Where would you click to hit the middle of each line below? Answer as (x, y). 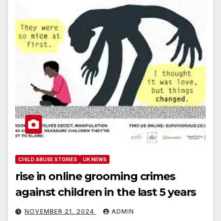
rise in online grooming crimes (95, 176)
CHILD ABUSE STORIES (48, 159)
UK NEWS (95, 159)
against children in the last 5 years (106, 192)
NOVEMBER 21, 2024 (60, 211)
